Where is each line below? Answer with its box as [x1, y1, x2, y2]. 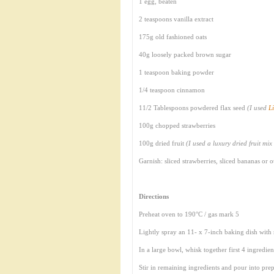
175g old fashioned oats [139, 33, 207, 40]
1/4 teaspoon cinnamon [139, 86, 205, 94]
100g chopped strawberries [139, 122, 215, 129]
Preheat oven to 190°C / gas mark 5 [139, 210, 239, 218]
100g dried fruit [139, 139, 186, 147]
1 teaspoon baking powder [139, 68, 214, 76]
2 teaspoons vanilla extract [139, 15, 213, 23]
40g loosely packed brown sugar [139, 51, 231, 58]
